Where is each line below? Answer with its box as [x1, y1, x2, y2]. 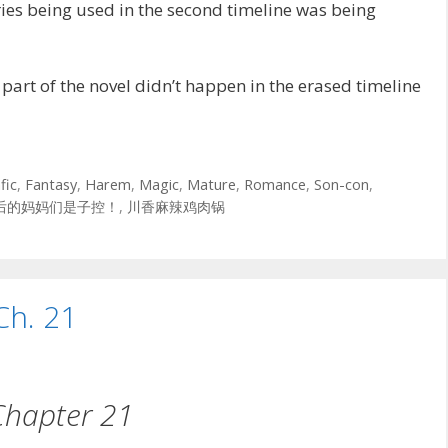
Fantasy [24, 174, 77, 194]
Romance [243, 174, 306, 194]
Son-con [313, 174, 369, 194]
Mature [186, 174, 236, 194]
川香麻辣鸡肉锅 [127, 196, 225, 216]
